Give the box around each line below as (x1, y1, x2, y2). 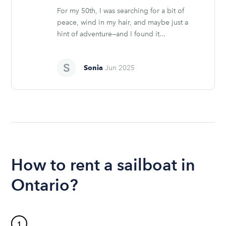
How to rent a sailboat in (11, 154, 196, 175)
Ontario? (11, 175, 79, 195)
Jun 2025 (105, 63, 135, 72)
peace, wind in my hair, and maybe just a (57, 18, 189, 27)
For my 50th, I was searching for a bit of (57, 6, 185, 15)
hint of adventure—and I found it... (57, 29, 166, 38)
